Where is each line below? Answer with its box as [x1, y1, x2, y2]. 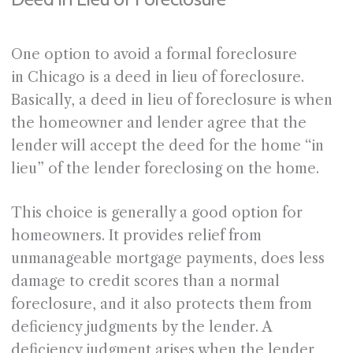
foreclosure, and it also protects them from [10, 295, 312, 314]
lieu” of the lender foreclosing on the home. [10, 160, 319, 178]
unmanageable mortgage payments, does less [10, 250, 325, 268]
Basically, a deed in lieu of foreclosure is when [10, 91, 333, 110]
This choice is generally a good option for [10, 204, 303, 222]
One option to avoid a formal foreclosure [10, 46, 297, 64]
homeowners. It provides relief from [10, 227, 262, 245]
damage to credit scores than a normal [10, 273, 280, 291]
